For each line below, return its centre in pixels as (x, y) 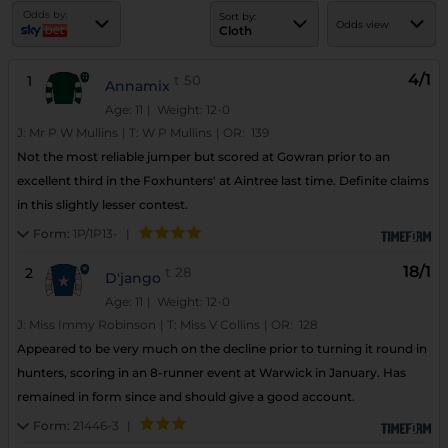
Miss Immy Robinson (92, 324)
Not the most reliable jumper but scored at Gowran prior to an (203, 157)
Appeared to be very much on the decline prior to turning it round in (222, 348)
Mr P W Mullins (73, 133)
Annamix (138, 86)
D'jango (133, 277)
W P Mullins (177, 133)
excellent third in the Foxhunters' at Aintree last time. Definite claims (223, 181)
